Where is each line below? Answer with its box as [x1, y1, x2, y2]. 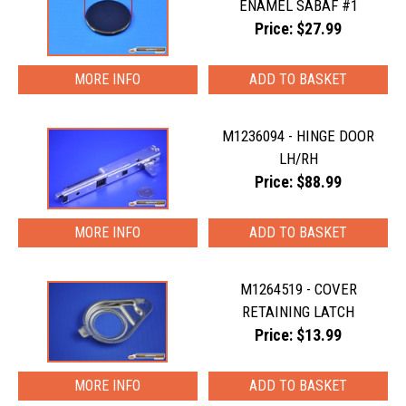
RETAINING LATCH [242, 303, 355, 322]
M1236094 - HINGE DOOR [222, 127, 375, 146]
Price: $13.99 [255, 326, 343, 345]
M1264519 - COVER [239, 280, 357, 299]
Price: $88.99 [255, 173, 343, 192]
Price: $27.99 [255, 20, 343, 39]
